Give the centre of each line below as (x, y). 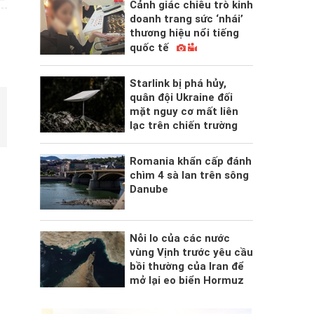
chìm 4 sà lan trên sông (189, 175)
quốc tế (150, 48)
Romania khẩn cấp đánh (190, 161)
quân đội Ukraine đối (181, 97)
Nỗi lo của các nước (179, 239)
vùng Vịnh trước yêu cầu (191, 253)
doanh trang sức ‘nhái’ (186, 19)
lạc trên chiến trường (183, 125)
